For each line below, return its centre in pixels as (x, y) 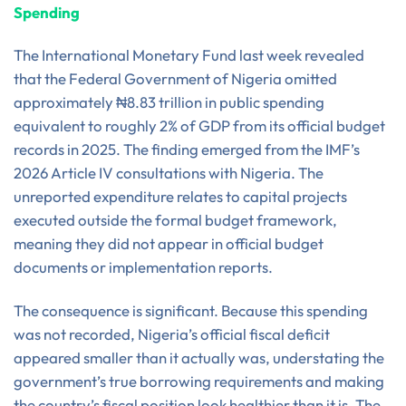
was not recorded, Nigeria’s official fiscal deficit (172, 334)
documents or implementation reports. (143, 267)
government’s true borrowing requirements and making (199, 382)
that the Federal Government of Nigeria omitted (175, 79)
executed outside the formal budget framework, (175, 220)
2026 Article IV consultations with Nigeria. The (169, 173)
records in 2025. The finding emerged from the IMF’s (187, 150)
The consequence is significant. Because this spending (191, 311)
